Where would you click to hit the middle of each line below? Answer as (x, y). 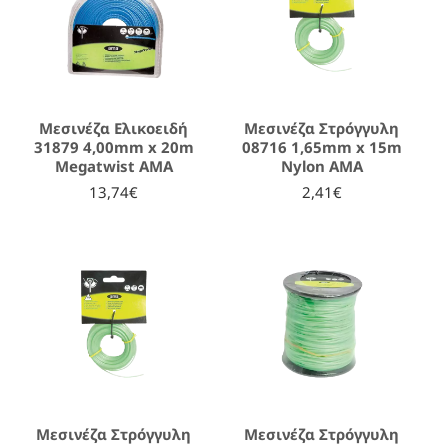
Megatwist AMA (113, 165)
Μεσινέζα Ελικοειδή (114, 127)
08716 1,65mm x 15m (321, 146)
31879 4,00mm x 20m (113, 146)
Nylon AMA (321, 165)
